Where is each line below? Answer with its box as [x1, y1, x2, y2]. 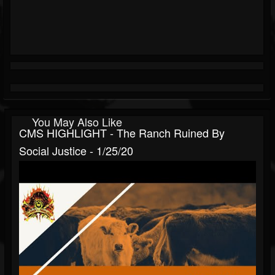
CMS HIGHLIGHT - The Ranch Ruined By [19, 125, 225, 141]
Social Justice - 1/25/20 [19, 142, 133, 159]
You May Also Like [32, 114, 122, 130]
